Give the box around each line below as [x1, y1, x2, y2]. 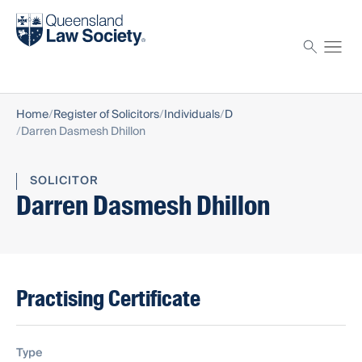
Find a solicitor [16, 6, 99, 26]
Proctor [16, 48, 60, 69]
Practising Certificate [16, 284, 200, 314]
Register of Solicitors [53, 105, 159, 125]
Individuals [164, 105, 220, 125]
